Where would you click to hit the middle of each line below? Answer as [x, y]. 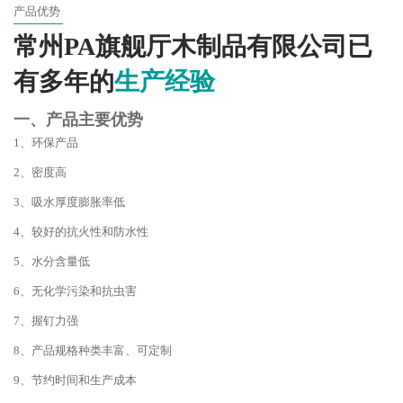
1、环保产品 [46, 143]
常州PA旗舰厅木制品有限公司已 [193, 47]
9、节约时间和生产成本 [75, 381]
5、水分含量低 [52, 262]
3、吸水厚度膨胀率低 [69, 202]
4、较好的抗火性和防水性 [81, 232]
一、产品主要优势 [78, 120]
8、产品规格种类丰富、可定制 [93, 351]
